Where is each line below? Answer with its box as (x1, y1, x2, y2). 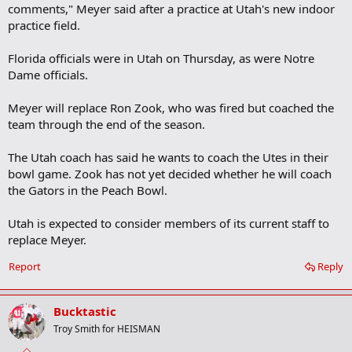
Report (9, 259, 41, 274)
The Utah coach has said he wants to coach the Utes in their (8, 149, 328, 166)
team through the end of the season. (8, 116, 205, 133)
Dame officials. (8, 67, 88, 83)
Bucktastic (53, 303, 116, 320)
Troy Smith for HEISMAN (53, 322, 160, 336)
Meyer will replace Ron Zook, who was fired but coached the (8, 100, 334, 116)
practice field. (8, 17, 80, 34)
